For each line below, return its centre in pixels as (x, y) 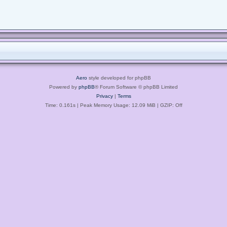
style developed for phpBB (119, 78)
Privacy (104, 96)
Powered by (64, 87)
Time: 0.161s (60, 105)
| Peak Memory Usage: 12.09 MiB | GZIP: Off (129, 105)
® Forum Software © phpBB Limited (136, 87)
